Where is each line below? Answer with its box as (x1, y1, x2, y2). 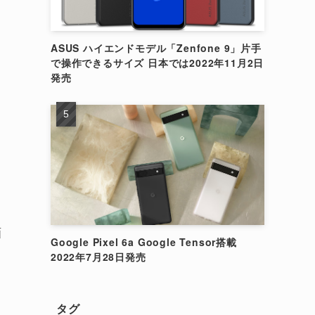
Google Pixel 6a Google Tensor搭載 (51, 235, 237, 249)
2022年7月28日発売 (51, 250, 146, 264)
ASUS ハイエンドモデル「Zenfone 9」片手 (51, 41, 262, 55)
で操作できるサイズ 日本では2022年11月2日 (51, 56, 264, 70)
